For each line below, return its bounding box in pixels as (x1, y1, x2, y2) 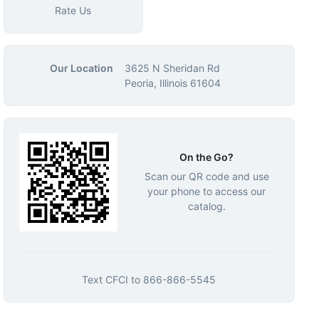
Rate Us (55, 4, 92, 16)
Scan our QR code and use (144, 169, 269, 182)
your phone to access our (147, 184, 266, 197)
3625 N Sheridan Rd (124, 62, 220, 74)
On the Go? (179, 150, 234, 163)
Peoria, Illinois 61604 (124, 77, 221, 89)
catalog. (187, 199, 226, 212)
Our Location (49, 62, 113, 74)
